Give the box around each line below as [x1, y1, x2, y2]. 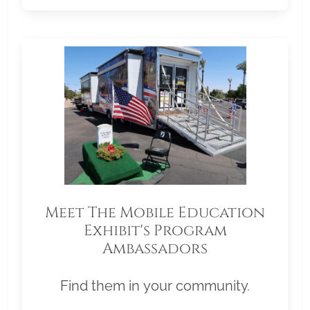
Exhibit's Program [83, 220, 227, 241]
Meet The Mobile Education [45, 202, 265, 223]
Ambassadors [102, 238, 208, 259]
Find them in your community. [60, 277, 250, 294]
